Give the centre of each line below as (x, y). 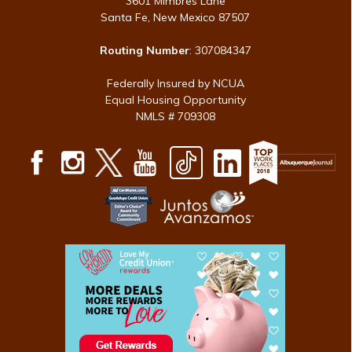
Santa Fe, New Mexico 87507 (176, 17)
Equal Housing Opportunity (175, 100)
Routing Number (144, 50)
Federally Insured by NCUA (175, 83)
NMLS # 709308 (175, 116)
